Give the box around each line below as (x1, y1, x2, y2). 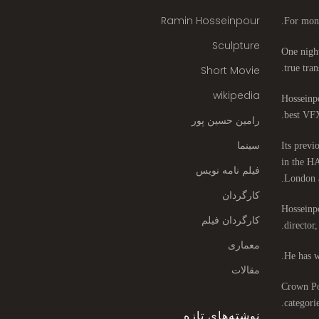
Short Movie (200, 63, 260, 78)
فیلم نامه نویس (195, 163, 260, 177)
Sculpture (211, 38, 260, 53)
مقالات (231, 263, 260, 277)
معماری (227, 238, 260, 252)
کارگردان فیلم (201, 213, 260, 227)
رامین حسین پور (191, 113, 260, 127)
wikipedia (212, 88, 260, 103)
